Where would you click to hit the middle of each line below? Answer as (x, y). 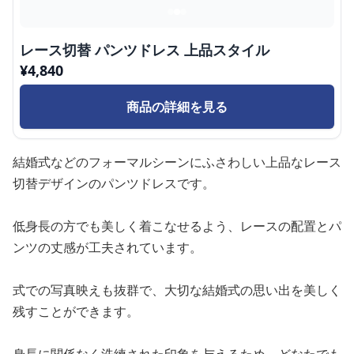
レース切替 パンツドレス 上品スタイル (145, 50)
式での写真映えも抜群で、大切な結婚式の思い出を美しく (177, 290)
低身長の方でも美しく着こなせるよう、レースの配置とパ (177, 226)
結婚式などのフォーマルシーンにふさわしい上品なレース (177, 162)
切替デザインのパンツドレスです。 (114, 183)
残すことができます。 (76, 311)
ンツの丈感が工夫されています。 (107, 247)
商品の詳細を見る (177, 107)
